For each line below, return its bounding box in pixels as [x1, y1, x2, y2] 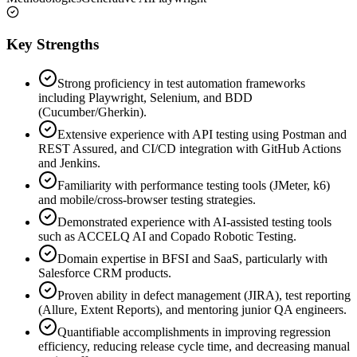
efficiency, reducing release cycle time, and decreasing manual [38, 339, 350, 354]
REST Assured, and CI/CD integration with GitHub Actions [38, 142, 341, 156]
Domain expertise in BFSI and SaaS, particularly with [57, 252, 328, 266]
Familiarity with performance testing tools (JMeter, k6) [57, 178, 330, 193]
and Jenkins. [38, 156, 100, 171]
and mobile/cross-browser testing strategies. [38, 193, 256, 207]
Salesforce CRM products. [38, 266, 171, 280]
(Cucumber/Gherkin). [38, 105, 147, 120]
